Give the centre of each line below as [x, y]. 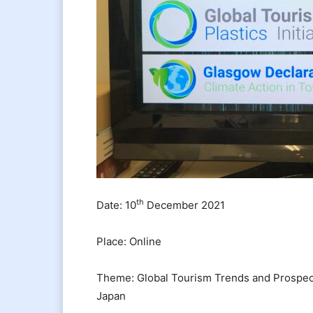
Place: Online [129, 241]
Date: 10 [116, 205]
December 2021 [184, 205]
